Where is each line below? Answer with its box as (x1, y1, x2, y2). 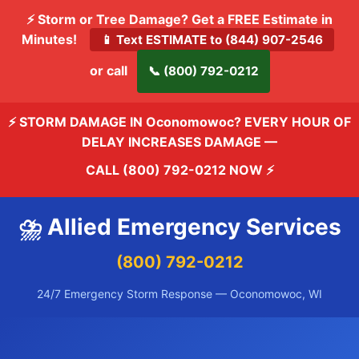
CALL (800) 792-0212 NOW (85, 162, 263, 178)
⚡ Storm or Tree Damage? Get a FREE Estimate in (26, 11, 333, 27)
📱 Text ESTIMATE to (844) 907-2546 (101, 32, 323, 47)
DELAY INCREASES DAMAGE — (82, 134, 277, 150)
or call (86, 63, 134, 79)
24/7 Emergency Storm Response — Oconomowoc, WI (37, 287, 322, 301)
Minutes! (22, 31, 87, 47)
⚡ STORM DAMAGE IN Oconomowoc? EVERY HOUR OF (8, 114, 351, 130)
